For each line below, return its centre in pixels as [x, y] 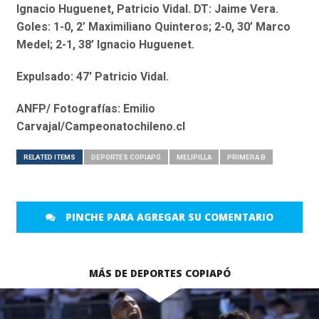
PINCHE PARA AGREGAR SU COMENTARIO [168, 217]
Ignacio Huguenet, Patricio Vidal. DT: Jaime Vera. [147, 9]
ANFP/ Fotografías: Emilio [85, 109]
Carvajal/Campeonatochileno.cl [100, 127]
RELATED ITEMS [49, 157]
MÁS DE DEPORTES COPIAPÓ [159, 273]
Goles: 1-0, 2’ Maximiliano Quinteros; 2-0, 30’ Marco [153, 27]
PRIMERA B [246, 157]
